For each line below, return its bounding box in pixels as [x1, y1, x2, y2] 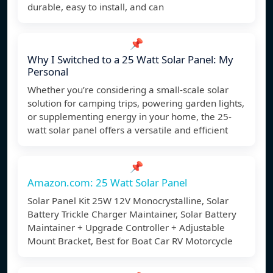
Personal [27, 65, 68, 79]
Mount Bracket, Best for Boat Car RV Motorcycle [27, 235, 233, 247]
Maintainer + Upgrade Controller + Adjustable [27, 221, 225, 234]
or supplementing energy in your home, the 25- [27, 110, 232, 123]
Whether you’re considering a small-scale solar [27, 83, 229, 96]
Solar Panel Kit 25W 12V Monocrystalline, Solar [27, 194, 229, 207]
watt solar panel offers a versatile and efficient [27, 124, 228, 136]
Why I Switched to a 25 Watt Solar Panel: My [27, 52, 233, 67]
